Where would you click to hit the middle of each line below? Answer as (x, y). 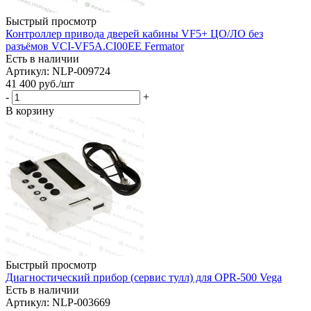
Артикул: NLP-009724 (58, 71)
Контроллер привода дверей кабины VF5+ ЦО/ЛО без (134, 33)
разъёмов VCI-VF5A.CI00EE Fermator (95, 46)
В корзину (30, 110)
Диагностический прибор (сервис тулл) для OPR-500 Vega (144, 277)
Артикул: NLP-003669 (58, 302)
